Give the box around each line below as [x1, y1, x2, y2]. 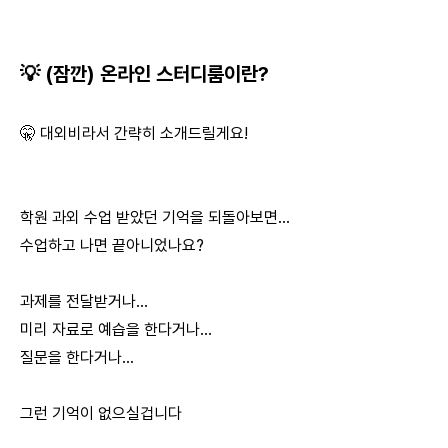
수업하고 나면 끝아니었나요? [20, 236, 204, 256]
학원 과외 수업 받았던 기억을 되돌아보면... [20, 208, 290, 228]
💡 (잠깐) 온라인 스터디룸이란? [20, 62, 269, 87]
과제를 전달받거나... [20, 292, 148, 312]
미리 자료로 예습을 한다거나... [20, 320, 212, 340]
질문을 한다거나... [20, 348, 134, 368]
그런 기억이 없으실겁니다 [20, 404, 182, 424]
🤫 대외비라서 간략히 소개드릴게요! [20, 124, 248, 144]
